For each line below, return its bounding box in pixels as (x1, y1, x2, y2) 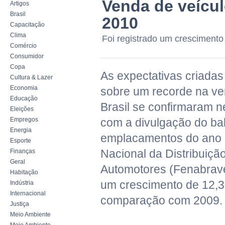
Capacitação (10, 21, 45, 28)
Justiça (10, 200, 29, 207)
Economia (10, 84, 38, 91)
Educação (10, 95, 38, 102)
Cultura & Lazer (10, 74, 53, 81)
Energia (10, 127, 32, 134)
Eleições (10, 105, 34, 113)
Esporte (10, 137, 31, 144)
